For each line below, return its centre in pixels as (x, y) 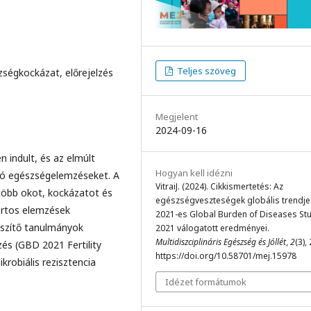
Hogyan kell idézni (194, 173)
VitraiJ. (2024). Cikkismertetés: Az (219, 186)
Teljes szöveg (206, 70)
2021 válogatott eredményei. (212, 228)
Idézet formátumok (206, 281)
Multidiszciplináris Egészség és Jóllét (221, 242)
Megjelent (177, 116)
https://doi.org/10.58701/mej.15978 (226, 255)
